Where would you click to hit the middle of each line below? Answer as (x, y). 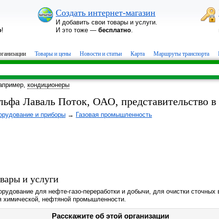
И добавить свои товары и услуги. (107, 22)
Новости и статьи (101, 54)
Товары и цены (53, 54)
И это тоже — (77, 30)
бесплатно (115, 30)
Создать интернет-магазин (106, 13)
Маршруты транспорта (181, 54)
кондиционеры (48, 85)
